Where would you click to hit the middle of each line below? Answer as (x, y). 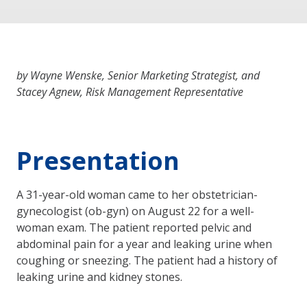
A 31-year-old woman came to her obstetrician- (137, 194)
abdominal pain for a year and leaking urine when (144, 244)
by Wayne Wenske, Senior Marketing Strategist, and (139, 75)
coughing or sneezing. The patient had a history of (147, 260)
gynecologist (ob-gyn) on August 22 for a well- (135, 211)
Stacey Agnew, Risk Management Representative (130, 91)
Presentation (98, 160)
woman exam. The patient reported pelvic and (134, 227)
